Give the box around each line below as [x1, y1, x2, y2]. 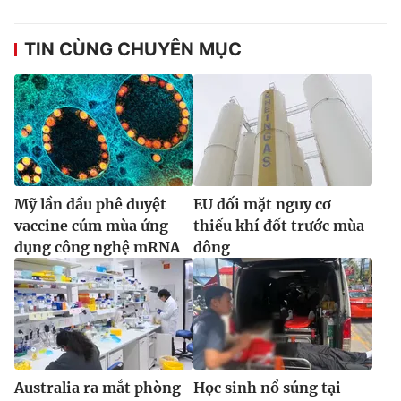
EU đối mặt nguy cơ [193, 194, 331, 213]
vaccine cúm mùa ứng [14, 216, 168, 235]
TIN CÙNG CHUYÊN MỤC [24, 38, 242, 60]
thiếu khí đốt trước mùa [193, 216, 364, 235]
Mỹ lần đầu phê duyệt [14, 194, 166, 213]
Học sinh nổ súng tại [193, 378, 341, 397]
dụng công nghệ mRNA [14, 237, 180, 256]
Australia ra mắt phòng [14, 378, 181, 397]
